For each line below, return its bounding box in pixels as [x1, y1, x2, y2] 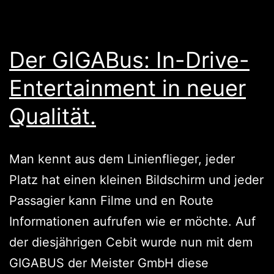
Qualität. [9, 102, 96, 130]
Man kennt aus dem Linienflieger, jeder [9, 151, 235, 166]
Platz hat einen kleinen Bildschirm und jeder [9, 172, 264, 187]
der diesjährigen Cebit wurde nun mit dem [9, 234, 253, 250]
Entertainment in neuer [9, 74, 246, 102]
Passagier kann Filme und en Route [9, 193, 213, 208]
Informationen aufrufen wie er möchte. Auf [9, 213, 256, 229]
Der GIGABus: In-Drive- [9, 46, 250, 73]
